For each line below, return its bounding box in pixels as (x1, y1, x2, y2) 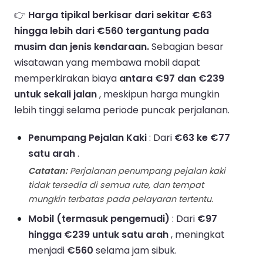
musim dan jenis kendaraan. (14, 39, 149, 53)
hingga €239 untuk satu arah (28, 227, 168, 241)
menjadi (28, 243, 67, 257)
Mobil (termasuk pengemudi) (28, 211, 170, 225)
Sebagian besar (149, 39, 224, 53)
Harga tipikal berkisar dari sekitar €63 (28, 8, 212, 22)
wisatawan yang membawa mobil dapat (14, 55, 200, 69)
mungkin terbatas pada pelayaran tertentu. (28, 193, 213, 205)
